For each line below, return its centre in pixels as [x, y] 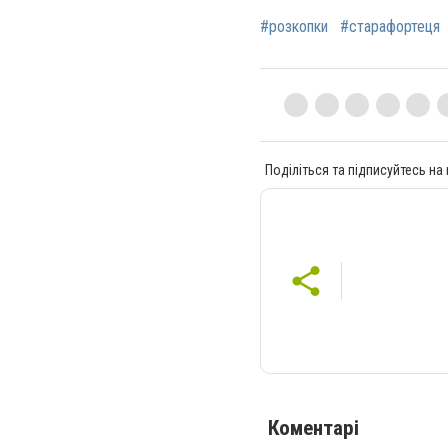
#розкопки [294, 26]
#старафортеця [390, 26]
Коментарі [313, 427]
